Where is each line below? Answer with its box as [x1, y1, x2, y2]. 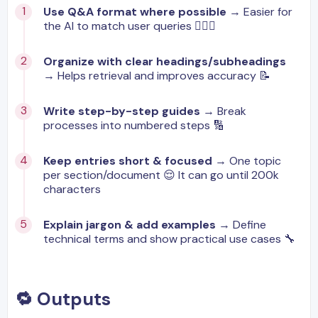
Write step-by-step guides [43, 104, 200, 119]
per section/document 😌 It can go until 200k [43, 168, 279, 183]
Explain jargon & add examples [43, 217, 216, 233]
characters [43, 182, 101, 197]
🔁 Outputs [15, 287, 111, 312]
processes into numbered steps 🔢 [43, 118, 224, 133]
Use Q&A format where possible [43, 4, 226, 20]
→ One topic [212, 153, 281, 169]
